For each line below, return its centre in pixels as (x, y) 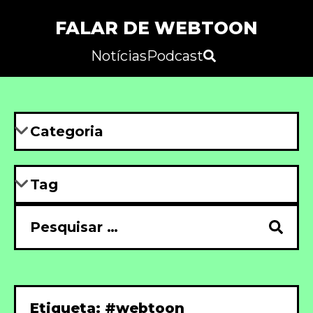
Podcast (175, 56)
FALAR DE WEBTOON (156, 28)
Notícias (118, 56)
